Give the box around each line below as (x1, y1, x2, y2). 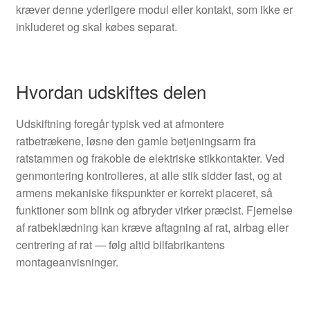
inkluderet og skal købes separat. (15, 19, 177, 35)
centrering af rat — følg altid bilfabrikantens (15, 236, 225, 253)
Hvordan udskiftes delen (15, 77, 206, 104)
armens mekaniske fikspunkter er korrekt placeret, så (15, 184, 273, 201)
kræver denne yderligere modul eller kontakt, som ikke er (15, 1, 293, 18)
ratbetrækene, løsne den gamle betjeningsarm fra (15, 132, 256, 149)
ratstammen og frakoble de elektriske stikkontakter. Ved (15, 149, 284, 166)
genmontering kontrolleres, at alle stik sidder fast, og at (15, 167, 282, 183)
